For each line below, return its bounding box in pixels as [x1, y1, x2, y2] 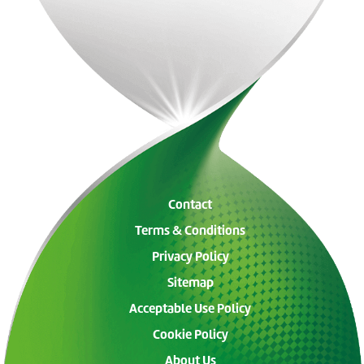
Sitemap [167, 278, 214, 291]
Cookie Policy [152, 330, 228, 343]
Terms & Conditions [135, 226, 245, 239]
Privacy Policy [151, 252, 229, 265]
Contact [168, 200, 212, 213]
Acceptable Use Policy [129, 304, 251, 317]
